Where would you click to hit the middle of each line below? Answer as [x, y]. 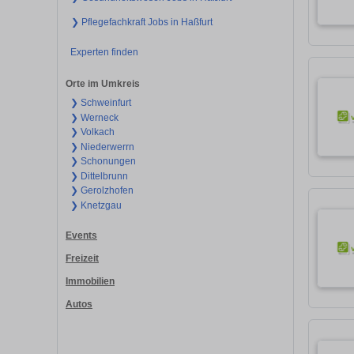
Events [81, 236]
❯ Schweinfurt [100, 103]
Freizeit [82, 258]
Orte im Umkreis [103, 84]
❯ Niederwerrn [102, 147]
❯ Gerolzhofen [102, 191]
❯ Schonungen [103, 162]
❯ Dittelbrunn [99, 176]
